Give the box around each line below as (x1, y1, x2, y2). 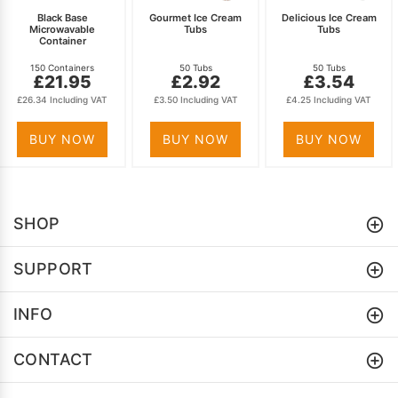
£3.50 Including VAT (153, 94, 238, 106)
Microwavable (29, 23, 95, 36)
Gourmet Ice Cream (149, 12, 242, 25)
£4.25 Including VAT (286, 94, 371, 106)
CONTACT (13, 350, 93, 370)
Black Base (36, 12, 88, 25)
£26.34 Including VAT (17, 94, 107, 106)
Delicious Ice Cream (281, 12, 377, 25)
